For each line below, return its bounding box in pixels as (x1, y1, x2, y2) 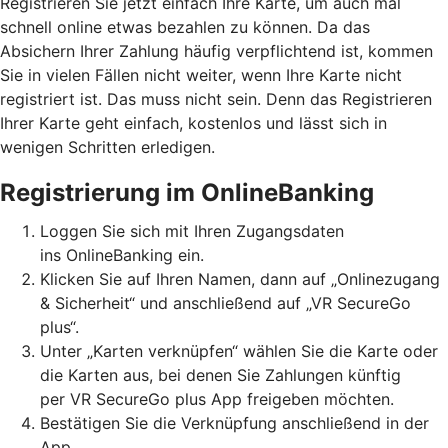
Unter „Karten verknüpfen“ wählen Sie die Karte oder (40, 340, 438, 361)
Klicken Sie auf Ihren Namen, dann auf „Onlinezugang (40, 268, 440, 289)
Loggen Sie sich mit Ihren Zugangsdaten (40, 220, 344, 241)
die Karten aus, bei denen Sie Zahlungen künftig (40, 364, 401, 385)
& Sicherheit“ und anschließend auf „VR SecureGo (40, 292, 411, 313)
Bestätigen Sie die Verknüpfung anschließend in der (40, 412, 429, 433)
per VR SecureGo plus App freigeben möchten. (40, 388, 394, 409)
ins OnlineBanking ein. (40, 244, 204, 265)
